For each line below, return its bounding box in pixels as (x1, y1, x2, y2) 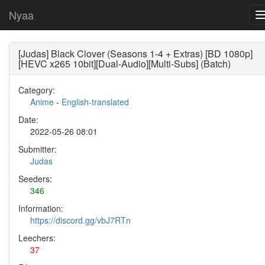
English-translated (62, 96, 129, 108)
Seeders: (18, 173, 52, 185)
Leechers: (18, 232, 56, 244)
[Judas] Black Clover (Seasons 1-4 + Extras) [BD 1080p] (18, 47, 253, 60)
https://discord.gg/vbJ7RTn (30, 214, 131, 226)
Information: (18, 202, 63, 214)
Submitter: (18, 143, 57, 155)
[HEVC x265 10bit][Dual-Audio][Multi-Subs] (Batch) (18, 57, 231, 70)
